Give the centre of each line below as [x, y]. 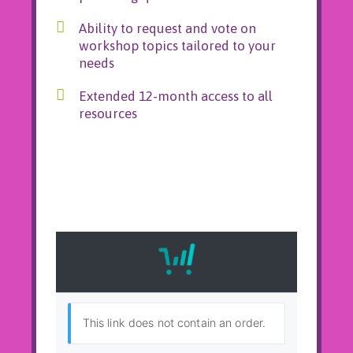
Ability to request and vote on [167, 29]
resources [108, 114]
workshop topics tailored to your [177, 46]
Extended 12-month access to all [175, 97]
